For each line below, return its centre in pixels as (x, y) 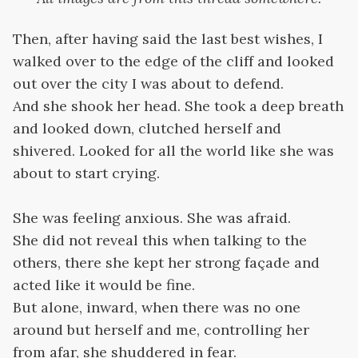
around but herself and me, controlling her (161, 330)
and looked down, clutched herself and (147, 128)
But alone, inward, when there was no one (157, 307)
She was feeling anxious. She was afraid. (152, 218)
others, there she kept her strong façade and (166, 263)
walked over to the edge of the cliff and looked (173, 61)
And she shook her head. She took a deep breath (178, 106)
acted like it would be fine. (104, 285)
